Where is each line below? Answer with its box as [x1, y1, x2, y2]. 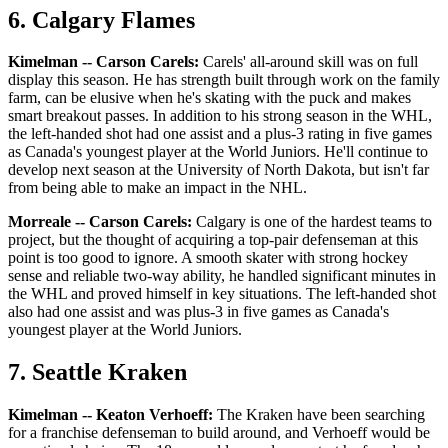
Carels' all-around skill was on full [199, 53, 418, 71]
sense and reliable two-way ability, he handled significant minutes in [8, 267, 436, 285]
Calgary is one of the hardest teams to [192, 213, 432, 231]
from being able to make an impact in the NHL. [8, 179, 307, 197]
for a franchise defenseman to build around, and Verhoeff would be [8, 424, 430, 442]
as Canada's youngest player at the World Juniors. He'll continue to [8, 143, 428, 161]
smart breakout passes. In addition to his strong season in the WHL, [8, 107, 432, 125]
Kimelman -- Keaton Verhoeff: [8, 406, 213, 424]
